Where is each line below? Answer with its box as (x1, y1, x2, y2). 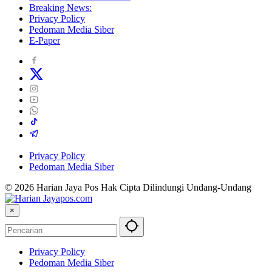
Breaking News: (29, 2, 92, 13)
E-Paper (29, 35, 60, 46)
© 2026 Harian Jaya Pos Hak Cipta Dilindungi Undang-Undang (5, 182, 251, 193)
